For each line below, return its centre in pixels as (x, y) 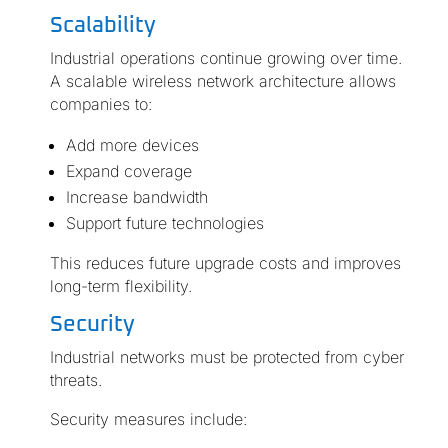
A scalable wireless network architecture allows (222, 81)
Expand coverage (128, 171)
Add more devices (132, 145)
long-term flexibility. (120, 286)
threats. (75, 380)
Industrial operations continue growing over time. (225, 58)
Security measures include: (148, 419)
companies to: (100, 104)
